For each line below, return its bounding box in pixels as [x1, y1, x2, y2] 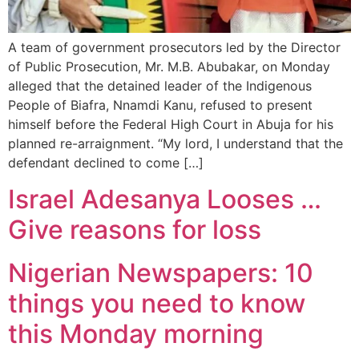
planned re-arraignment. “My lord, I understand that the [8, 135, 343, 152]
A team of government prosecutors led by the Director [8, 39, 341, 56]
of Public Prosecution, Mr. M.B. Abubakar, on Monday [8, 58, 330, 75]
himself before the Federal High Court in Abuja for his [8, 116, 333, 133]
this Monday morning [8, 317, 264, 349]
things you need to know [8, 287, 305, 319]
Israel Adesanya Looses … [8, 183, 321, 215]
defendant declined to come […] [8, 155, 204, 171]
